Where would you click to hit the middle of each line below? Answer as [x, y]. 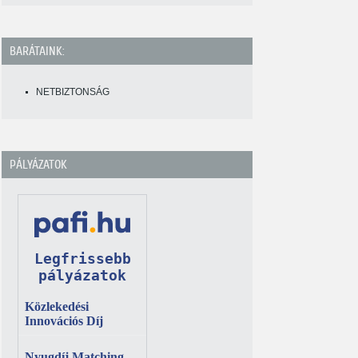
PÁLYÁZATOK [38, 165]
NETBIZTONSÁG [73, 92]
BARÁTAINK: [37, 51]
